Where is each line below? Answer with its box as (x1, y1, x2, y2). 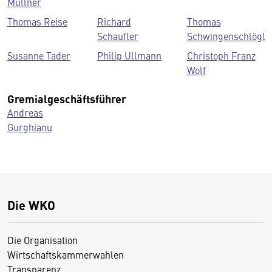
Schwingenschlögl (186, 29, 265, 42)
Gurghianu (7, 120, 52, 134)
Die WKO (7, 196, 55, 214)
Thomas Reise (7, 15, 67, 28)
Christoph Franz (186, 49, 256, 62)
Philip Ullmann (97, 49, 161, 62)
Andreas (7, 106, 43, 119)
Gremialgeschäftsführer (7, 90, 126, 106)
